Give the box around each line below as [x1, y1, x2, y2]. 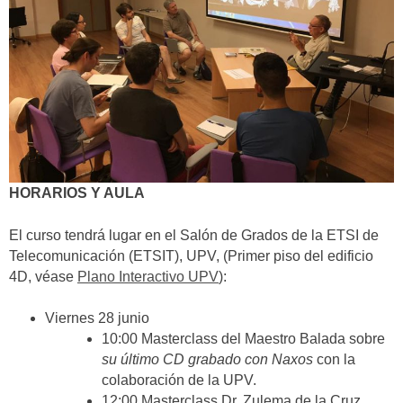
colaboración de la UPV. [102, 372, 257, 389]
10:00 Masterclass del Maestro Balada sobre [102, 331, 386, 347]
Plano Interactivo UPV [77, 268, 219, 284]
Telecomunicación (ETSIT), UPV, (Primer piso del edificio [9, 247, 373, 264]
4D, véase [9, 268, 77, 284]
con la [313, 352, 356, 368]
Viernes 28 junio [45, 310, 149, 327]
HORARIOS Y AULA [9, 185, 145, 201]
